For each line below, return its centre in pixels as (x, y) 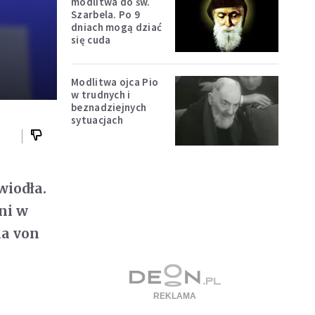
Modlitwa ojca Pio (115, 82)
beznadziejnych (109, 108)
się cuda (91, 39)
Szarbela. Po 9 (106, 14)
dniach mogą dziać (117, 27)
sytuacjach (97, 120)
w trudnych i (101, 95)
